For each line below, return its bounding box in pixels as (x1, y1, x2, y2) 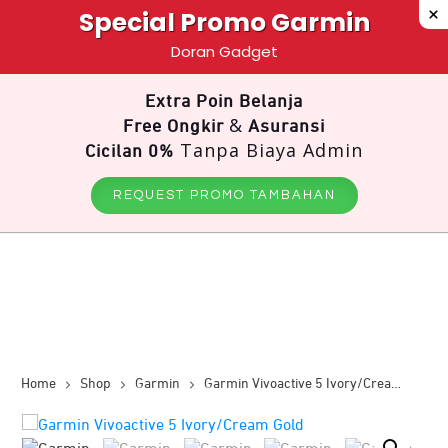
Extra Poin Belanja (145, 93, 303, 111)
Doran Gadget (170, 41, 278, 62)
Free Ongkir (123, 118, 229, 136)
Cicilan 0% (85, 143, 174, 161)
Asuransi (243, 118, 325, 136)
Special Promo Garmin (78, 5, 370, 40)
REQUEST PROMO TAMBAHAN (112, 188, 336, 202)
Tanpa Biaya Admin (174, 138, 363, 162)
